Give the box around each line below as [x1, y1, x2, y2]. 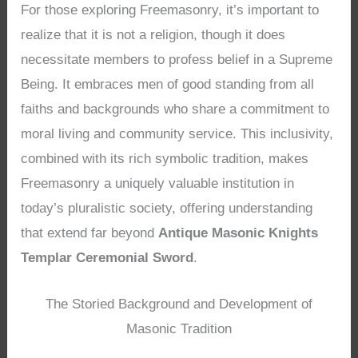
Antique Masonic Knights [158, 225, 319, 241]
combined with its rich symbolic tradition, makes [21, 150, 309, 166]
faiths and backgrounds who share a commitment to [21, 101, 330, 117]
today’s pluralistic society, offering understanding [21, 200, 313, 216]
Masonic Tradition [126, 320, 232, 336]
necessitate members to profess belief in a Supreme [21, 51, 333, 67]
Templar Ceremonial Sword [21, 249, 194, 265]
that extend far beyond [21, 225, 159, 241]
